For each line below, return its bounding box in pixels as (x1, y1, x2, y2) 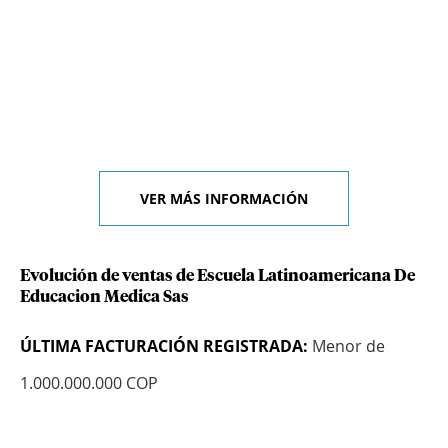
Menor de (308, 335, 385, 358)
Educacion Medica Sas (20, 289, 189, 306)
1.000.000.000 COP (20, 372, 158, 395)
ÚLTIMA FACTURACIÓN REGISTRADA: (20, 335, 308, 358)
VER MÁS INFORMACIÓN (140, 189, 308, 209)
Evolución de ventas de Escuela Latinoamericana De (20, 268, 415, 285)
